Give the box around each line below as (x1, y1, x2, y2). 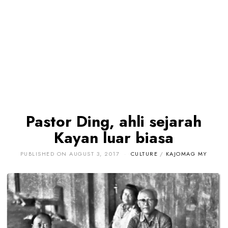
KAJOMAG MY (165, 149, 208, 158)
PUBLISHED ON (20, 149, 67, 158)
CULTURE (130, 149, 158, 158)
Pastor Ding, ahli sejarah (26, 110, 202, 132)
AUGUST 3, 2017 (69, 149, 120, 158)
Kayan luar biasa (54, 127, 174, 149)
